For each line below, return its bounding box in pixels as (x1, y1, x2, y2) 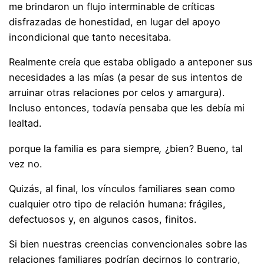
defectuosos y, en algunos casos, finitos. (9, 213, 197, 226)
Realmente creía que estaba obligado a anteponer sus (9, 56, 253, 68)
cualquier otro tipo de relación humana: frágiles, (9, 198, 226, 210)
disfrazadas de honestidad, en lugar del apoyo (9, 16, 221, 28)
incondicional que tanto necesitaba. (9, 31, 171, 44)
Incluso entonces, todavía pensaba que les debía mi (9, 102, 245, 114)
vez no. (9, 157, 42, 170)
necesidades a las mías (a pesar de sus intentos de (9, 71, 243, 84)
